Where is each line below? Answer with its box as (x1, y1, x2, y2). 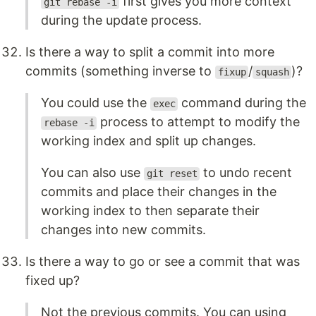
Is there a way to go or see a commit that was (25, 254, 300, 269)
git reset (146, 168, 197, 180)
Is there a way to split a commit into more (25, 44, 274, 60)
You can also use (41, 165, 144, 181)
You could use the (41, 95, 150, 111)
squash (255, 66, 289, 78)
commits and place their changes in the (41, 184, 276, 200)
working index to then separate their (41, 203, 260, 219)
